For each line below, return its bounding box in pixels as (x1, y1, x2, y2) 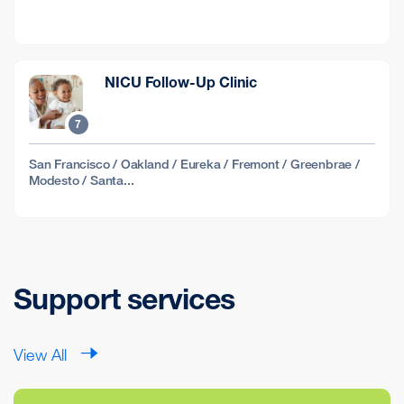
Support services (14, 281, 234, 317)
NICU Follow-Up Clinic (105, 73, 257, 91)
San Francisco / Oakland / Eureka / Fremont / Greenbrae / (29, 156, 360, 171)
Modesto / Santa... (29, 172, 134, 188)
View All (14, 344, 68, 364)
